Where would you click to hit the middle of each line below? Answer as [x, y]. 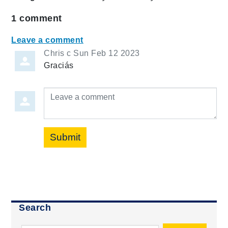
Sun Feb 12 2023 [107, 53]
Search [35, 207]
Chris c [58, 53]
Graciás [59, 65]
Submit [65, 137]
